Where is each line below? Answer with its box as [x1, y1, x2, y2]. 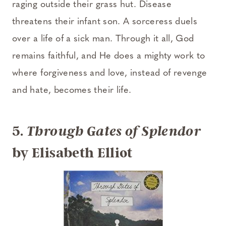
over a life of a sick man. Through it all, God [12, 34, 194, 44]
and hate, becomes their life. [12, 85, 132, 95]
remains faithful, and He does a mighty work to [12, 51, 205, 61]
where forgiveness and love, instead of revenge [12, 68, 207, 78]
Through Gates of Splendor [27, 123, 201, 139]
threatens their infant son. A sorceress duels [12, 17, 198, 27]
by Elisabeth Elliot [12, 144, 133, 161]
